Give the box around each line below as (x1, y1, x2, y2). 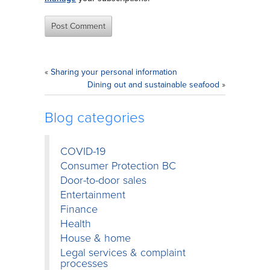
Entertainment (60, 187, 125, 201)
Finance (60, 202, 98, 216)
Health (60, 216, 91, 230)
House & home (60, 231, 131, 245)
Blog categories (45, 108, 145, 127)
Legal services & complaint (60, 245, 186, 259)
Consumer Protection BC (60, 159, 176, 172)
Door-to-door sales (60, 173, 146, 187)
